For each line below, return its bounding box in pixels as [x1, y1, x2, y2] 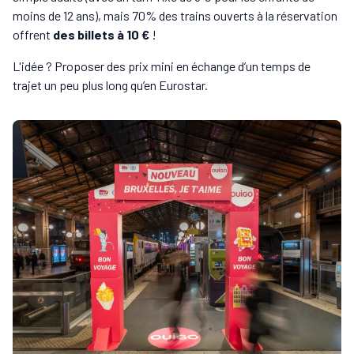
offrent [13, 27, 53, 43]
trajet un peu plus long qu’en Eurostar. [13, 77, 208, 93]
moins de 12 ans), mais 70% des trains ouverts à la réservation [13, 8, 337, 24]
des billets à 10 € [53, 27, 149, 43]
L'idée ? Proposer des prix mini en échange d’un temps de [13, 58, 311, 74]
